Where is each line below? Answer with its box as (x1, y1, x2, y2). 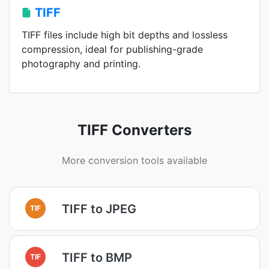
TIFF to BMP (62, 250, 132, 265)
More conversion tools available (62, 154, 207, 166)
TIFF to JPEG (62, 201, 136, 216)
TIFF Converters (77, 121, 192, 139)
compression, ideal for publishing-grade (22, 43, 203, 55)
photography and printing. (22, 58, 141, 70)
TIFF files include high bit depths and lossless (22, 29, 228, 41)
